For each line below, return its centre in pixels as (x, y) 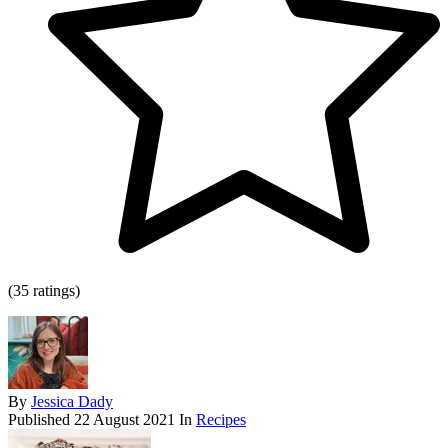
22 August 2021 (124, 420)
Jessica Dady (72, 402)
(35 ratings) (44, 291)
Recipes (221, 420)
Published (41, 420)
